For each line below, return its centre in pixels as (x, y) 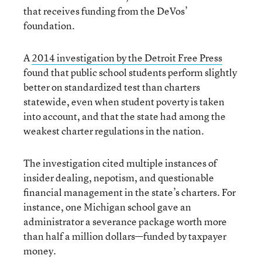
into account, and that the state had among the (125, 116)
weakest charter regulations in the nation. (114, 131)
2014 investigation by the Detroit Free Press (127, 58)
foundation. (49, 25)
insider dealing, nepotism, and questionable (119, 177)
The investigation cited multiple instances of (120, 163)
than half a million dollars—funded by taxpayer (125, 236)
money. (40, 251)
